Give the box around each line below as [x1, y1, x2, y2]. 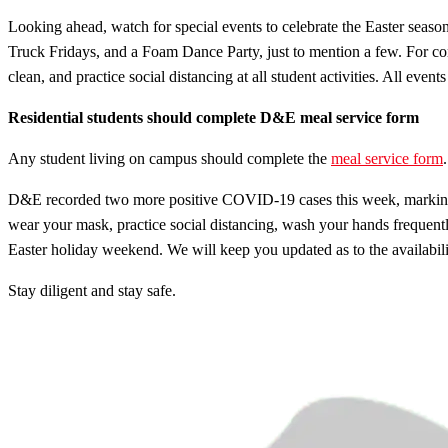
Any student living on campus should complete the [8, 149, 331, 167]
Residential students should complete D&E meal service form [8, 108, 419, 126]
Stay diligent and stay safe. [8, 281, 176, 299]
